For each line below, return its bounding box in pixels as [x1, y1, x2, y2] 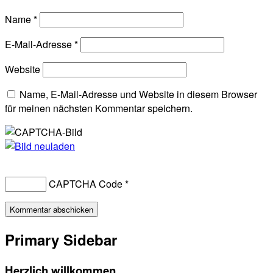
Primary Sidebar [5, 229, 117, 250]
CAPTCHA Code [49, 176, 122, 191]
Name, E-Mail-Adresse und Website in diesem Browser [19, 87, 257, 101]
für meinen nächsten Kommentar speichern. [5, 101, 193, 115]
